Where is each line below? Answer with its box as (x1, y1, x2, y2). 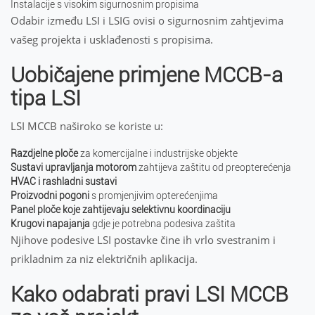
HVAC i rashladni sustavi (11, 176, 117, 187)
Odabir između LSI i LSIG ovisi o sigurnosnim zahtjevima (11, 13, 283, 27)
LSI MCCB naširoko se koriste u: (11, 119, 163, 133)
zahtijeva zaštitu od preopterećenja (136, 162, 291, 173)
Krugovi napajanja (11, 218, 90, 229)
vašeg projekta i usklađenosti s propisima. (11, 32, 213, 46)
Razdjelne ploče (11, 148, 78, 159)
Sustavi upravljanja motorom (11, 162, 136, 173)
